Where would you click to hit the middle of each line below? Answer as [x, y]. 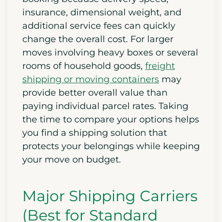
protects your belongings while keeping [111, 146]
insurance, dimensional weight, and [102, 12]
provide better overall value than [95, 92]
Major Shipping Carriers [110, 196]
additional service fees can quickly [99, 26]
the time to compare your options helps [111, 119]
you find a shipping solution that [95, 133]
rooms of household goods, [84, 66]
